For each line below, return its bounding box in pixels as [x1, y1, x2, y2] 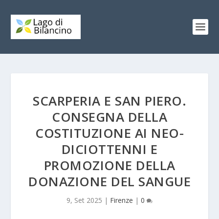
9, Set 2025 [66, 196, 102, 205]
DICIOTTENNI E [61, 140, 158, 158]
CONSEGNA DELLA [52, 108, 167, 126]
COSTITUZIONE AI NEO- [35, 124, 184, 142]
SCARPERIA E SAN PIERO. [33, 92, 186, 109]
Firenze [110, 196, 133, 205]
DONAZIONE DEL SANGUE [28, 173, 191, 190]
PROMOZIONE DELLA [44, 156, 175, 174]
